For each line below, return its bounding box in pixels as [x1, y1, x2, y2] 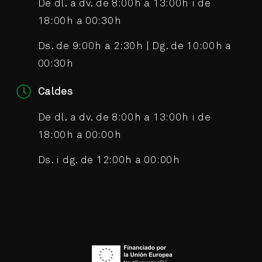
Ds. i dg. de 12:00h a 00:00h [37, 155, 180, 166]
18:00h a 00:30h [37, 15, 122, 26]
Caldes [37, 87, 73, 98]
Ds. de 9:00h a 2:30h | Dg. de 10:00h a [37, 41, 232, 52]
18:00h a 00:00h [37, 129, 122, 140]
